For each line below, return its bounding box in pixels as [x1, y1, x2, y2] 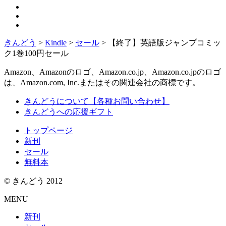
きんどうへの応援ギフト [24, 107, 113, 117]
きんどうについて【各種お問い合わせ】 [24, 97, 169, 106]
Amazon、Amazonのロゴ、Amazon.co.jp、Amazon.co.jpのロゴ [4, 68, 221, 77]
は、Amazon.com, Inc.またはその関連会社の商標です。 [4, 78, 200, 87]
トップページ [24, 126, 73, 135]
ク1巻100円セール [4, 49, 69, 58]
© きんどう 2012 [4, 177, 63, 186]
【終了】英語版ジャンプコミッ [108, 38, 221, 47]
